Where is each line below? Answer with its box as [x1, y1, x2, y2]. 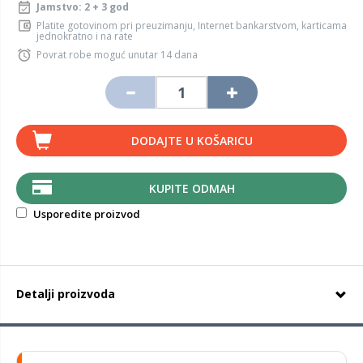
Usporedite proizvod [31, 207, 140, 221]
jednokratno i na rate [36, 29, 133, 43]
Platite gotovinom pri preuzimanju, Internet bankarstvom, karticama [36, 19, 347, 32]
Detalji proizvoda [16, 286, 115, 301]
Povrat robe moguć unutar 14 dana [36, 48, 198, 62]
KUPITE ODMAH [148, 181, 235, 196]
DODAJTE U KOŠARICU [130, 133, 253, 148]
